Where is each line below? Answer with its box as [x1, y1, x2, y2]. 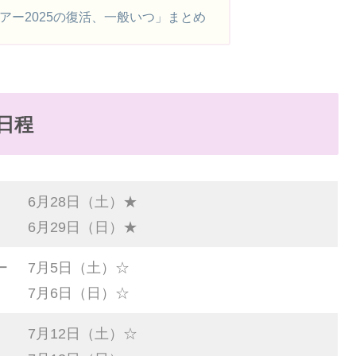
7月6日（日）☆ [28, 284, 130, 301]
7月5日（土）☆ [28, 259, 130, 276]
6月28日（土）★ [28, 193, 137, 210]
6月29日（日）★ [28, 219, 137, 235]
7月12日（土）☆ [28, 325, 137, 342]
